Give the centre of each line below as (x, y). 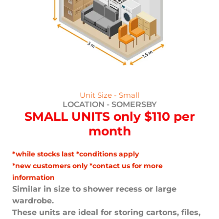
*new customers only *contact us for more (88, 166)
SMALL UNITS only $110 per (109, 117)
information (33, 178)
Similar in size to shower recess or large (94, 189)
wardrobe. (33, 201)
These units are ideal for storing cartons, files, (106, 213)
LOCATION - (87, 105)
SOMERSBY (134, 105)
